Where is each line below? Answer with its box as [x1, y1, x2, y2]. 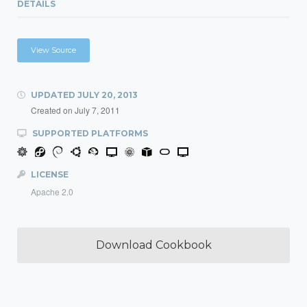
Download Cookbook [95, 238, 212, 251]
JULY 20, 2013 [77, 90, 138, 100]
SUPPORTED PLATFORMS [30, 128, 148, 138]
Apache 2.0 [31, 186, 73, 197]
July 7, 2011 [75, 104, 120, 116]
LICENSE [29, 169, 69, 180]
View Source [31, 45, 76, 55]
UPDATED [29, 90, 77, 100]
